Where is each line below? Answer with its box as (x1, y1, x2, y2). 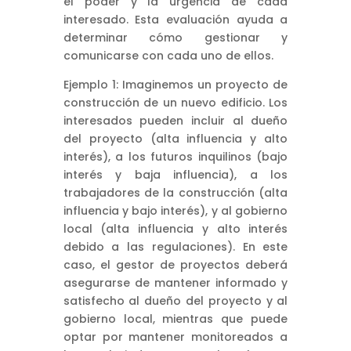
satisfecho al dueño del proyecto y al (63, 292, 288, 309)
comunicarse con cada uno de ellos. (63, 47, 273, 63)
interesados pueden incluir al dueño (63, 112, 288, 128)
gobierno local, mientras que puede (63, 310, 288, 327)
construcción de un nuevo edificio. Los (63, 94, 288, 110)
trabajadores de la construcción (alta (63, 184, 288, 201)
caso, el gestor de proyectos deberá (63, 256, 288, 273)
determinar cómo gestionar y (63, 29, 288, 45)
